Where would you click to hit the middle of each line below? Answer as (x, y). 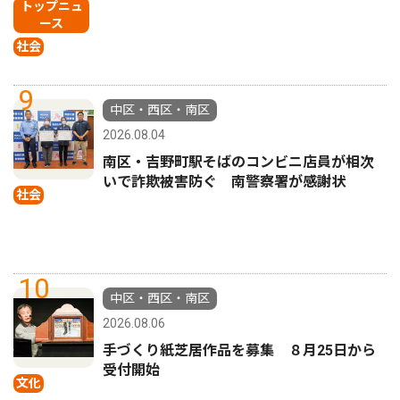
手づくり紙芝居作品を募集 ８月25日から (239, 350)
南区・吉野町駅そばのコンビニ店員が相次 (238, 162)
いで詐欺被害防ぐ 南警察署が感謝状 (224, 181)
